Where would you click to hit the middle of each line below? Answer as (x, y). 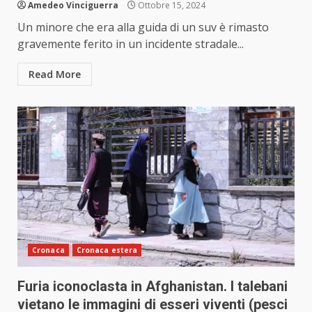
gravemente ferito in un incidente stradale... (131, 44)
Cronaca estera (107, 250)
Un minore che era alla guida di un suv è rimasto (143, 28)
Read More (55, 75)
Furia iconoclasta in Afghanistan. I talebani (153, 287)
